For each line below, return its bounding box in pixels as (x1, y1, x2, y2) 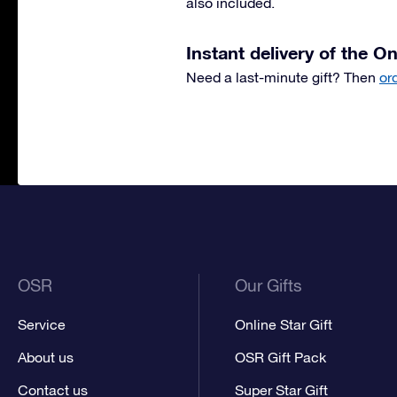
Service (18, 316, 66, 332)
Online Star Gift (235, 316, 333, 332)
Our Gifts (235, 276, 303, 295)
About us (18, 349, 74, 365)
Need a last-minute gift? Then (186, 69, 379, 85)
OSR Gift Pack (235, 349, 327, 365)
